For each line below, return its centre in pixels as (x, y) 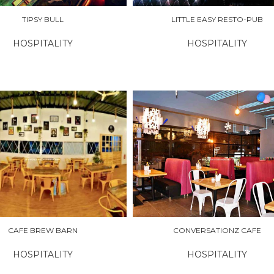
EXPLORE (167, 154)
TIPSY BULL (43, 20)
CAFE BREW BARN (43, 230)
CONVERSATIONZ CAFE (217, 230)
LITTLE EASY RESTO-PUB (217, 20)
